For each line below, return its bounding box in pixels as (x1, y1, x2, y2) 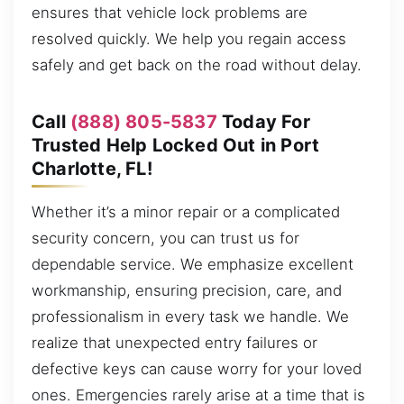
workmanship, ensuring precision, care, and (32, 280, 342, 299)
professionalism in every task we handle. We (32, 307, 349, 326)
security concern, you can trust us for (32, 228, 299, 247)
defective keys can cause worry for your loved (32, 359, 362, 378)
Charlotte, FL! (32, 157, 152, 179)
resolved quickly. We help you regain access (32, 29, 346, 48)
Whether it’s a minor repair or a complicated (32, 202, 340, 221)
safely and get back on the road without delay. (32, 55, 362, 74)
